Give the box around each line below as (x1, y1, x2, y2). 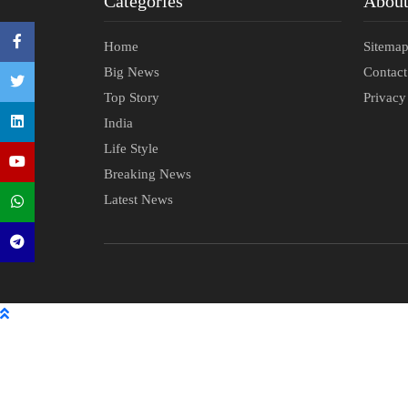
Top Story (104, 90, 159, 106)
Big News (104, 65, 159, 80)
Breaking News (104, 167, 191, 182)
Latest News (104, 192, 173, 208)
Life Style (104, 141, 158, 157)
